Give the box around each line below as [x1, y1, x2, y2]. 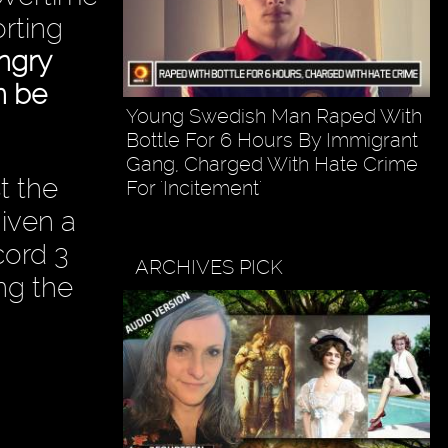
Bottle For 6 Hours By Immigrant [125, 127, 418, 152]
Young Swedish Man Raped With [125, 103, 422, 128]
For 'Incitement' [125, 175, 262, 200]
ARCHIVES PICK [135, 254, 284, 279]
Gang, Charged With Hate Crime [125, 151, 418, 176]
